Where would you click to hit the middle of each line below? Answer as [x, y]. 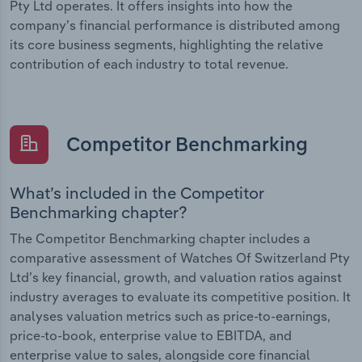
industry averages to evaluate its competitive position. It [180, 296]
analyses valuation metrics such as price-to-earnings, [170, 316]
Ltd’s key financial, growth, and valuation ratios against [176, 277]
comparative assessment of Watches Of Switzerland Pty [180, 257]
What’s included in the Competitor [137, 192]
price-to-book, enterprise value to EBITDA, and [151, 335]
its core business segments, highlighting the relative [166, 45]
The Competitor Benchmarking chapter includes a [160, 238]
